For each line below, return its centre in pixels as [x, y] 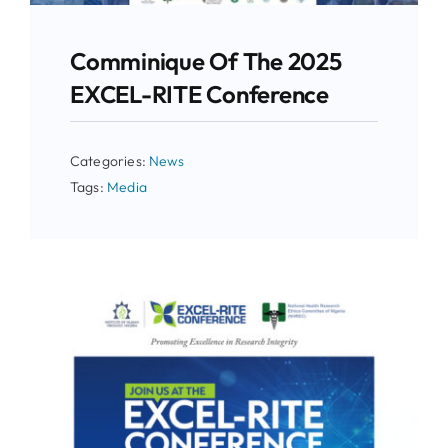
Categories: [109, 161]
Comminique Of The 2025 [205, 61]
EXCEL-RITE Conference [199, 94]
